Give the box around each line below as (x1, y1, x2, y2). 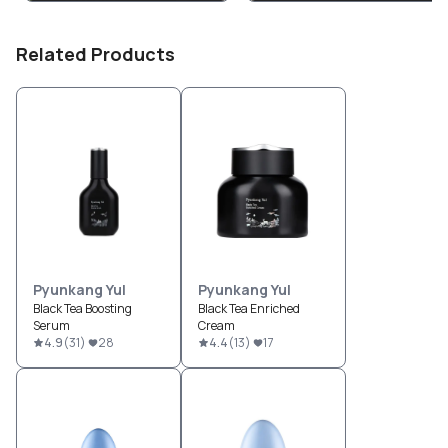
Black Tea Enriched (198, 300, 300, 318)
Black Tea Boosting (33, 300, 132, 318)
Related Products (16, 42, 175, 67)
